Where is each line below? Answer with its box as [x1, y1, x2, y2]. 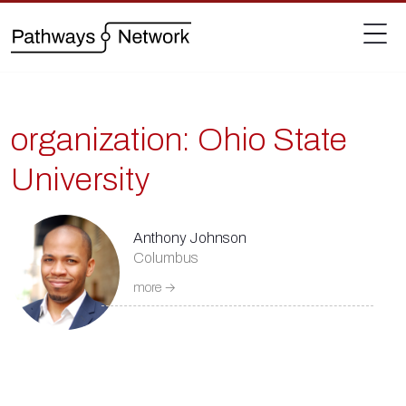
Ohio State [198, 122, 347, 158]
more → [133, 281, 176, 295]
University [11, 162, 150, 198]
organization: [11, 122, 198, 158]
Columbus [133, 250, 201, 266]
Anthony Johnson [133, 230, 246, 246]
